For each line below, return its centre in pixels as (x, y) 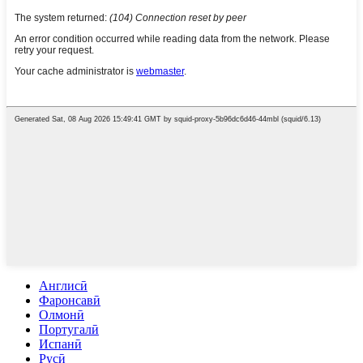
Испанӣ (60, 344)
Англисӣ (63, 286)
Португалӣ (69, 330)
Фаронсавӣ (70, 301)
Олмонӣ (62, 315)
